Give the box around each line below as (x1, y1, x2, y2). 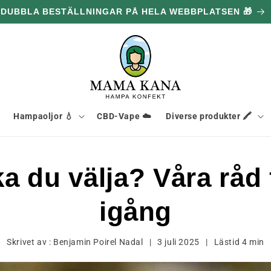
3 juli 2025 (157, 237, 200, 247)
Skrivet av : (7, 237, 54, 247)
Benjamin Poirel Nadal (53, 237, 143, 247)
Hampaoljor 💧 (13, 111, 74, 121)
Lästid (214, 237, 242, 247)
